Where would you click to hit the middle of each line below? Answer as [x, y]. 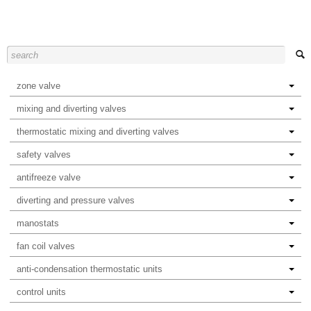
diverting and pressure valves [76, 201]
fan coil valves [46, 246]
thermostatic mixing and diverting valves [98, 132]
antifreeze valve [49, 178]
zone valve [39, 86]
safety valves [44, 155]
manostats [38, 224]
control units [41, 292]
